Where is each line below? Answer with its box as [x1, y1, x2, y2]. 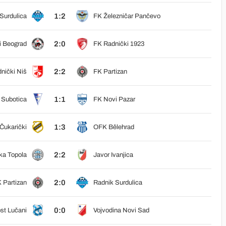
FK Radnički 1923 [93, 40, 144, 47]
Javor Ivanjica [93, 151, 133, 158]
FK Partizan [93, 68, 127, 75]
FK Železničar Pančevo [93, 13, 160, 20]
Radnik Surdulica [93, 179, 142, 186]
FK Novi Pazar [93, 96, 135, 103]
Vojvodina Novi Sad [93, 207, 149, 214]
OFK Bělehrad [93, 124, 134, 131]
